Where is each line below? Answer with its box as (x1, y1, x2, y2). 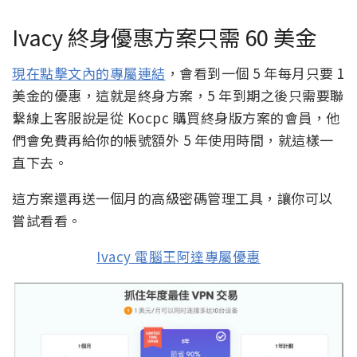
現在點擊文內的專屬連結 (12, 62, 166, 83)
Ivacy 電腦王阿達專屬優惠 (96, 245, 261, 266)
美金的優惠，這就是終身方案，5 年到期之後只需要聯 (12, 84, 344, 105)
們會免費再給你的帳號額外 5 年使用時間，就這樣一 (12, 129, 334, 150)
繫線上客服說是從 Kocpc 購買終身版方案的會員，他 (12, 107, 340, 127)
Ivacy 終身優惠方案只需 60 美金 (12, 21, 316, 53)
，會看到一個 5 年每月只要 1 (165, 62, 345, 83)
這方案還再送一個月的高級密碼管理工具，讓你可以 (12, 187, 333, 208)
